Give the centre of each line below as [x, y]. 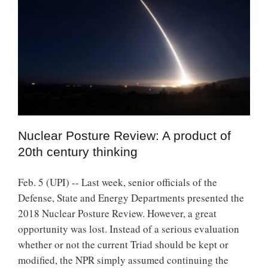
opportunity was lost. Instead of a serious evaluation [129, 229]
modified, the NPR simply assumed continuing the [123, 260]
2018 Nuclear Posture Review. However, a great [117, 213]
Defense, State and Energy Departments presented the [131, 197]
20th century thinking [78, 151]
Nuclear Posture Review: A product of [124, 135]
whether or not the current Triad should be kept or [123, 244]
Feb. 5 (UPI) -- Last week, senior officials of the [118, 182]
